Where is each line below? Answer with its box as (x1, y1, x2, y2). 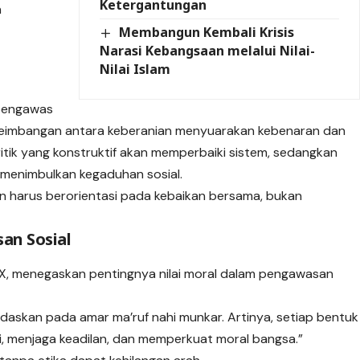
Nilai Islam (100, 59, 171, 78)
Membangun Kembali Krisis (118, 22, 294, 41)
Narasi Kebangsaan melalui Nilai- (100, 41, 316, 59)
